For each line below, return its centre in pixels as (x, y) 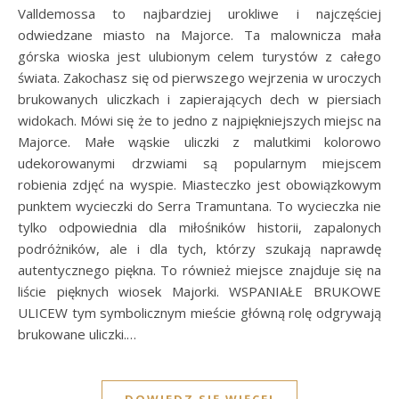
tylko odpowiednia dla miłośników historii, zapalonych (199, 228)
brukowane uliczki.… (77, 334)
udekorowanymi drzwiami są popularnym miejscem (199, 163)
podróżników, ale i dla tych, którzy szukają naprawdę (199, 249)
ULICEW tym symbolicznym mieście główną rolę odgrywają (199, 313)
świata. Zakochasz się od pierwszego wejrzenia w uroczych (199, 78)
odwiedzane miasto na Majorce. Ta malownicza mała (199, 35)
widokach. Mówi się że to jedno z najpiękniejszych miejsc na (199, 121)
